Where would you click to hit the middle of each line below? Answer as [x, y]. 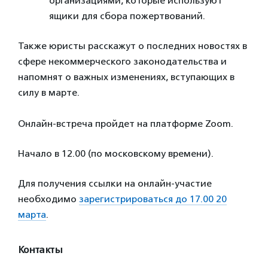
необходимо [48, 199]
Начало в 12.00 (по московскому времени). [116, 153]
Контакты [40, 250]
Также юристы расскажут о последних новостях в [133, 46]
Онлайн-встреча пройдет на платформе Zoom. [126, 124]
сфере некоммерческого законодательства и [122, 61]
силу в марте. [49, 92]
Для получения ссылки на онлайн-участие [115, 183]
